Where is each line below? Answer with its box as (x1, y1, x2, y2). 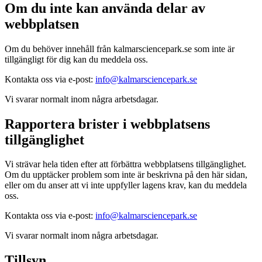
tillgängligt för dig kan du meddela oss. (5, 54, 148, 64)
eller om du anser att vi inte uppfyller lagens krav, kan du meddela (5, 180, 247, 191)
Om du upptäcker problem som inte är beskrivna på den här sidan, (5, 170, 247, 180)
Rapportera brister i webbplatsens (5, 116, 210, 132)
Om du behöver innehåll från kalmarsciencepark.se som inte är (5, 43, 235, 54)
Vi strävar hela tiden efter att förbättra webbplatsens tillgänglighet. (5, 159, 246, 170)
